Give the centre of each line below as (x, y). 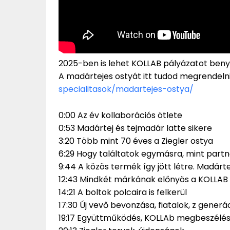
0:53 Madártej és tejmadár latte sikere (135, 128)
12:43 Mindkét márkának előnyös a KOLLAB (143, 180)
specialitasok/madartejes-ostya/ (126, 89)
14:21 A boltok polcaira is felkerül (123, 193)
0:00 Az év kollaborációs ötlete (120, 116)
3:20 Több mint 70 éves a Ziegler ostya (136, 141)
